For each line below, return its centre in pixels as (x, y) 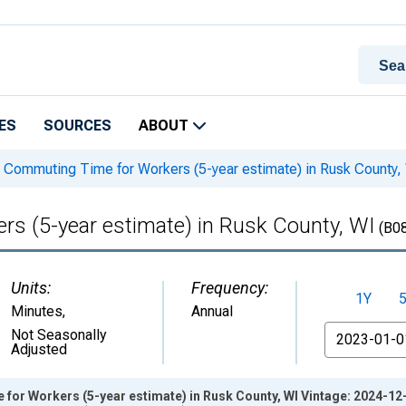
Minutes (37, 311)
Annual (212, 311)
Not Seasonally (59, 335)
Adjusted (39, 349)
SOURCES (77, 126)
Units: (31, 288)
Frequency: (230, 288)
